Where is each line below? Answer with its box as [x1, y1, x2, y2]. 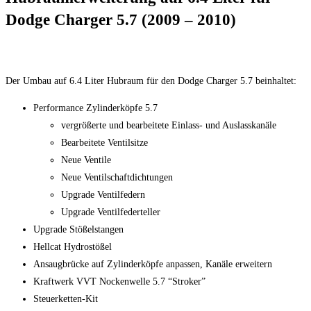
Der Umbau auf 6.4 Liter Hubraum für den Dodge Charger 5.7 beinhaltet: [6, 75, 296, 86]
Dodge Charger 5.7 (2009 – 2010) [6, 11, 236, 29]
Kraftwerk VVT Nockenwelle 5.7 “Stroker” [33, 276, 205, 287]
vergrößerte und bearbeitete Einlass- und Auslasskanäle [61, 119, 276, 131]
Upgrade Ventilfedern [61, 189, 145, 200]
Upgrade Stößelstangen [33, 224, 124, 235]
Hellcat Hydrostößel [33, 241, 112, 252]
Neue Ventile [61, 154, 111, 165]
